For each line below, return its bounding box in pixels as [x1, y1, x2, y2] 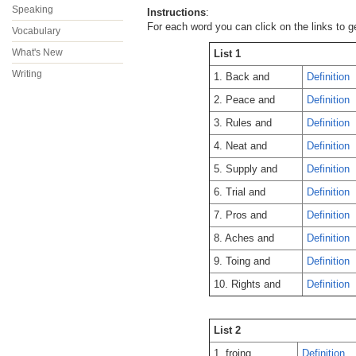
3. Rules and [214, 117, 272, 129]
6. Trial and [214, 186, 265, 198]
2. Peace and [214, 94, 275, 106]
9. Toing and [214, 255, 270, 267]
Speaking [12, 4, 53, 15]
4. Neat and [214, 140, 267, 152]
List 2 [214, 324, 241, 336]
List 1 [214, 48, 241, 60]
